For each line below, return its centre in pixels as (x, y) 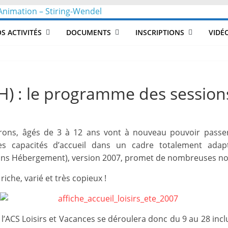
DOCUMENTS (88, 32)
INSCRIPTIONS (160, 32)
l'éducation (79, 203)
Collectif (64, 81)
